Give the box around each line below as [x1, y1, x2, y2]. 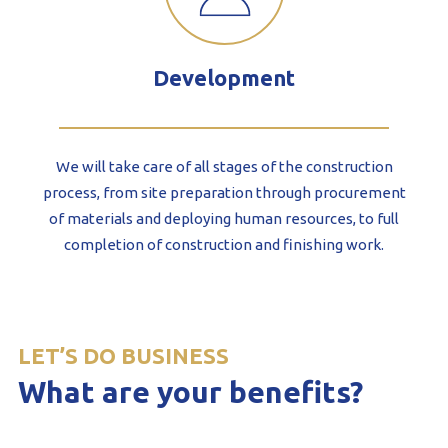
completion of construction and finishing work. [64, 235, 384, 253]
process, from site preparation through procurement [42, 183, 406, 201]
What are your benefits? [17, 374, 363, 409]
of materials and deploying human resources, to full [49, 209, 399, 227]
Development [153, 64, 295, 90]
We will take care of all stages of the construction [55, 157, 393, 175]
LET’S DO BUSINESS [17, 342, 229, 368]
